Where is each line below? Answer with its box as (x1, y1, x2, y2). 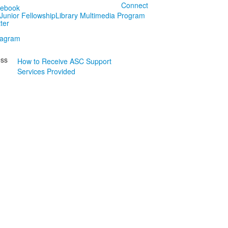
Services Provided (17, 66, 75, 76)
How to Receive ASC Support (17, 56, 111, 66)
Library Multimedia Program (55, 10, 145, 20)
